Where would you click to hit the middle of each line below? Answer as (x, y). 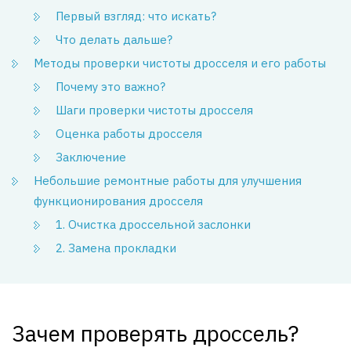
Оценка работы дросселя (129, 134)
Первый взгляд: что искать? (136, 16)
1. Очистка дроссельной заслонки (153, 224)
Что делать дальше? (114, 40)
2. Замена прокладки (116, 248)
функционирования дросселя (118, 201)
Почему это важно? (110, 87)
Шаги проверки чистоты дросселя (154, 110)
